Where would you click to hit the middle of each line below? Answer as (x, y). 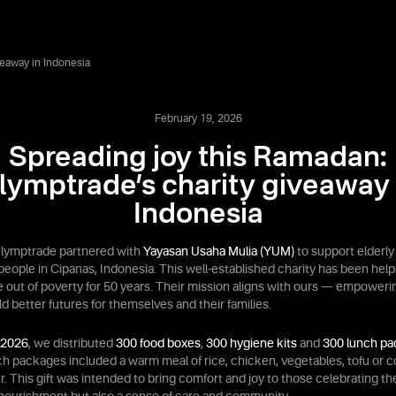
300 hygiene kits (251, 344)
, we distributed (72, 344)
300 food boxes (158, 344)
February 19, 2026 (198, 119)
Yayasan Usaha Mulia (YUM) (219, 252)
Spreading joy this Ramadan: (198, 158)
